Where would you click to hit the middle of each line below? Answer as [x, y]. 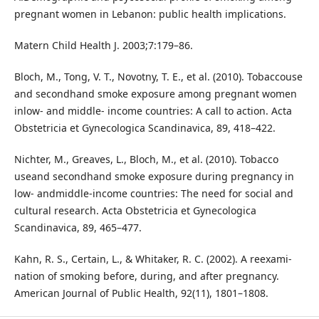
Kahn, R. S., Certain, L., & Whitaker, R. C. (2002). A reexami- [153, 258]
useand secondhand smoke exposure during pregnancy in [154, 176]
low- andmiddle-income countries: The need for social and [153, 193]
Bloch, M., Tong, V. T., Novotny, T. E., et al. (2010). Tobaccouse [158, 76]
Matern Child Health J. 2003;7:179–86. [103, 45]
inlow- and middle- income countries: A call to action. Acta [153, 110]
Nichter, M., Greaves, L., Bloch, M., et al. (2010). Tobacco [146, 159]
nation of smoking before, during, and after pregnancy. [146, 276]
